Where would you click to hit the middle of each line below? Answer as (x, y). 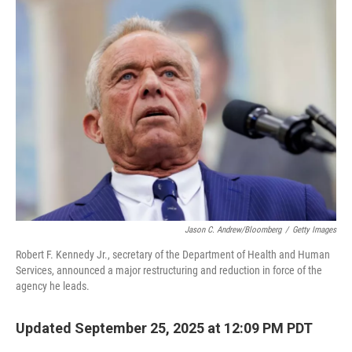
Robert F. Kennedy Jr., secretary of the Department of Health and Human (173, 255)
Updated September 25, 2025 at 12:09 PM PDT (164, 328)
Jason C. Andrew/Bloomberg (233, 230)
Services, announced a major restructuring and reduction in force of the (169, 270)
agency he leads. (53, 286)
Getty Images (314, 230)
